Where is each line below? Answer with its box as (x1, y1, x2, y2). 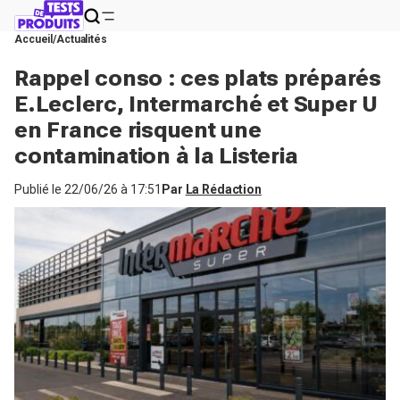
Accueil (14, 33, 54, 46)
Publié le (14, 182, 64, 196)
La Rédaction (185, 182, 262, 196)
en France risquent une (14, 117, 262, 143)
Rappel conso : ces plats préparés (14, 65, 381, 91)
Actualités (56, 33, 107, 46)
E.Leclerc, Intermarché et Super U (14, 91, 378, 117)
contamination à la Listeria (14, 143, 298, 169)
